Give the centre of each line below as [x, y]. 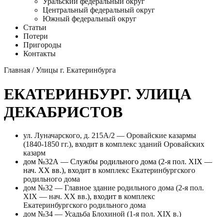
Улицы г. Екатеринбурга [76, 70]
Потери [36, 36]
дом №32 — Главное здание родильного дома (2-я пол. [114, 188]
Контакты [39, 54]
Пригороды [42, 45]
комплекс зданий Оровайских [155, 144]
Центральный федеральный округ [99, 10]
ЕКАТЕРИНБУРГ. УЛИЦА [98, 94]
